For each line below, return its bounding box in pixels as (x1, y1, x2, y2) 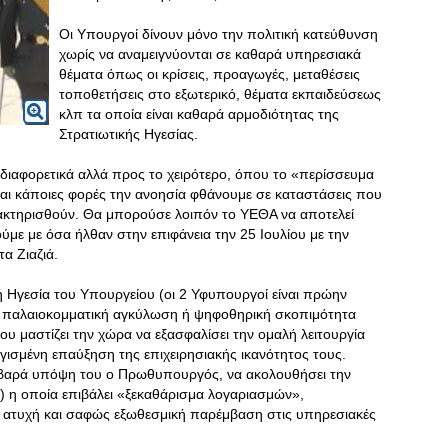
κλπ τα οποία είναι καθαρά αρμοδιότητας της (59, 106, 339, 122)
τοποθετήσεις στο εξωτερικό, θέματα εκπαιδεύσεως (59, 86, 381, 102)
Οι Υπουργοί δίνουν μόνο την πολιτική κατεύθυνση (59, 26, 378, 42)
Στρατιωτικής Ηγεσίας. (59, 126, 198, 142)
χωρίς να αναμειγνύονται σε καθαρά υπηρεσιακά (59, 46, 361, 62)
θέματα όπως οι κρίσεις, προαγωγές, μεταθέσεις (59, 66, 360, 82)
